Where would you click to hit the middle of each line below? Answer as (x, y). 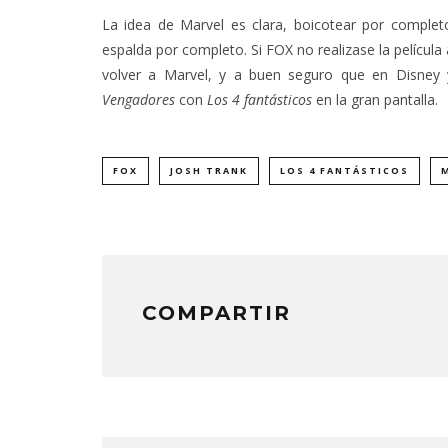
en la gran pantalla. (375, 99)
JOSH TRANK (209, 170)
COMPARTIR (216, 313)
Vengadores (138, 99)
